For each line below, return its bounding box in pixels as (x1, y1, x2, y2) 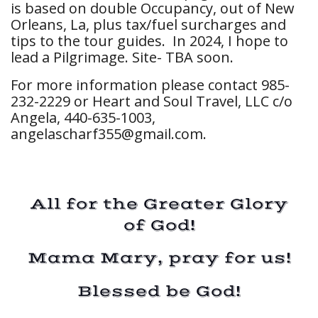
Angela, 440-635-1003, (11, 108, 155, 128)
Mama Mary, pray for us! (27, 248, 291, 268)
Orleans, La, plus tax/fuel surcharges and (11, 15, 286, 35)
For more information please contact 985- (11, 75, 290, 95)
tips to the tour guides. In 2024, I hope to (11, 31, 288, 51)
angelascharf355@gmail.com (11, 124, 203, 144)
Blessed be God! (77, 281, 241, 301)
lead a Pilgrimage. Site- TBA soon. (11, 48, 234, 67)
